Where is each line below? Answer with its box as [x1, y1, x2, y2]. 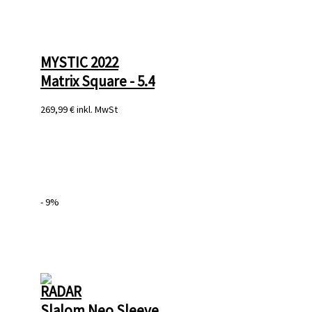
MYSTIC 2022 [40, 52, 118, 72]
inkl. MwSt [75, 103, 118, 116]
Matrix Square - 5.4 [40, 71, 155, 91]
